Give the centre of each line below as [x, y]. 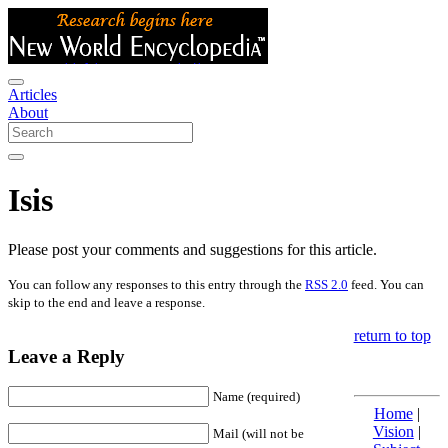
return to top [392, 335]
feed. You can [386, 284]
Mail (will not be [258, 434]
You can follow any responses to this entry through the [156, 284]
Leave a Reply [66, 356]
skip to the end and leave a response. [106, 302]
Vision [393, 431]
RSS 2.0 [326, 284]
